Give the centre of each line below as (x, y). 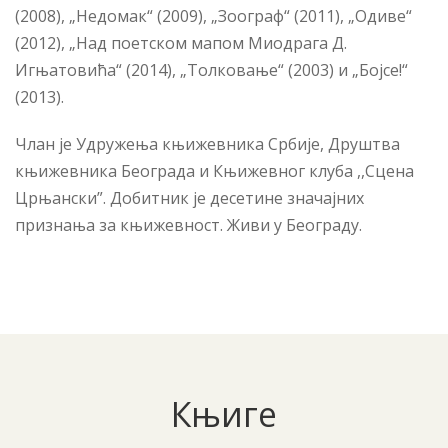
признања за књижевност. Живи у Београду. (188, 225)
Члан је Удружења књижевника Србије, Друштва (207, 144)
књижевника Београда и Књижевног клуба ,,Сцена (214, 171)
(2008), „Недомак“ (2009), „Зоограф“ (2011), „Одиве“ (213, 16)
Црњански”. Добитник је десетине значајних (189, 198)
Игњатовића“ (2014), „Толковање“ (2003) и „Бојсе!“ (211, 70)
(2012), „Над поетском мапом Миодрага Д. (181, 43)
